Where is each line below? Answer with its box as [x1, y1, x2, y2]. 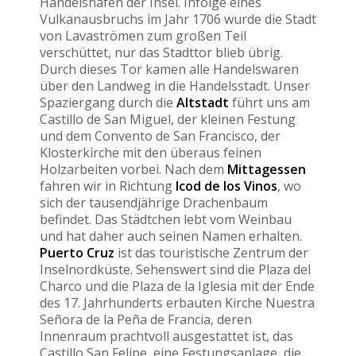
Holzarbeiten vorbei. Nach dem [40, 160, 227, 178]
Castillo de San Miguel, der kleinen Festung [40, 110, 296, 128]
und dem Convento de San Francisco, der [40, 126, 281, 145]
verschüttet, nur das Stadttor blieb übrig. [40, 43, 283, 61]
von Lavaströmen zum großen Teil [40, 26, 246, 44]
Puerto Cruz [40, 243, 114, 261]
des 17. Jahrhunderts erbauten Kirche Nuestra [40, 293, 315, 311]
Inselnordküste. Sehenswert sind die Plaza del [40, 260, 311, 278]
